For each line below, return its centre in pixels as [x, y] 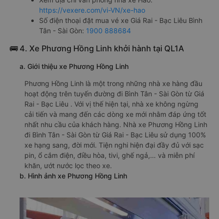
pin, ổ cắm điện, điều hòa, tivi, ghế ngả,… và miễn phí [109, 155]
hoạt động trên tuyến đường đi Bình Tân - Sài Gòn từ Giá [114, 93]
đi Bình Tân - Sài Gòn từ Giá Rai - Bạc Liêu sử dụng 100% [115, 134]
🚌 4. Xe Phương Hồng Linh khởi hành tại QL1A [97, 48]
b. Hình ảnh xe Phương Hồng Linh [73, 175]
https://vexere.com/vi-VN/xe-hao [92, 10]
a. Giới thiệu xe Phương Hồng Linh [74, 66]
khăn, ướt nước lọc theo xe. [68, 165]
